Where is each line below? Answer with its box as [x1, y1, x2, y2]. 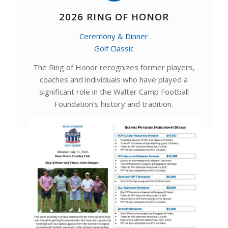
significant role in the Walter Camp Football [39, 86, 189, 97]
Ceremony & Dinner [79, 31, 149, 41]
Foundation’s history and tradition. [54, 98, 174, 109]
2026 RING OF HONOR [59, 10, 169, 23]
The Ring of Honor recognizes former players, [33, 62, 195, 72]
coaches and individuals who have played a [40, 74, 188, 84]
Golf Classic [94, 43, 134, 53]
